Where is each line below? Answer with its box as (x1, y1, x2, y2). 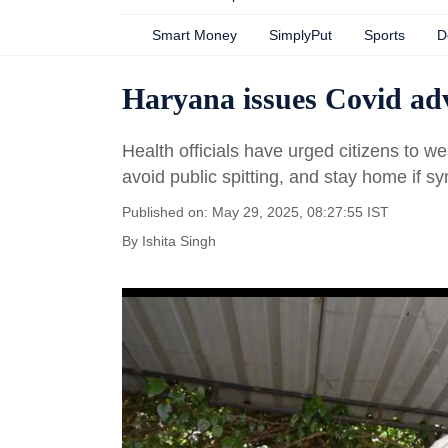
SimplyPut (269, 27, 332, 43)
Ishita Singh (142, 233, 216, 249)
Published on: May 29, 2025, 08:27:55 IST (122, 204, 389, 220)
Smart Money (152, 27, 237, 43)
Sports (364, 27, 405, 43)
